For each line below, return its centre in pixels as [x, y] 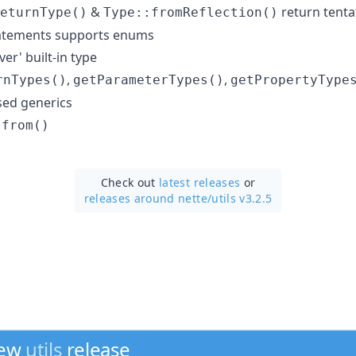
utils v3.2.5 [242, 198]
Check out [130, 182]
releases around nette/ [148, 198]
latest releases [200, 182]
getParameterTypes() [149, 79]
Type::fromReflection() [191, 12]
